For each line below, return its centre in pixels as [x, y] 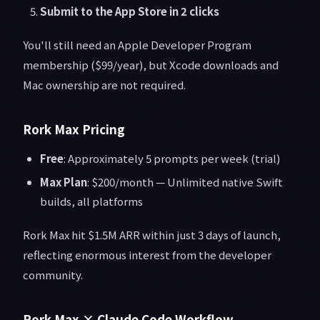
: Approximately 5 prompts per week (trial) [172, 159]
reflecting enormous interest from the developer [147, 255]
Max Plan [64, 182]
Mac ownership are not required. [104, 85]
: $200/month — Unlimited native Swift [185, 182]
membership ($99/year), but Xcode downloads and [151, 65]
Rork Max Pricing [74, 129]
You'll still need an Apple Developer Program [137, 45]
